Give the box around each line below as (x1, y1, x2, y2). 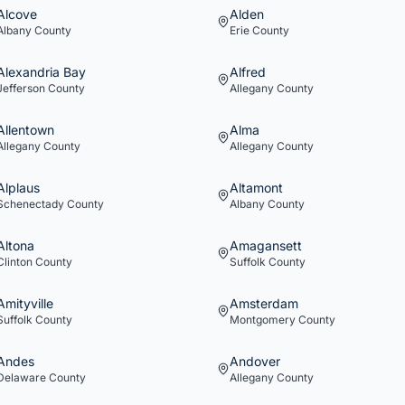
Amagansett (230, 238, 302, 253)
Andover (230, 353, 280, 369)
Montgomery (230, 313, 296, 326)
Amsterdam (230, 296, 298, 311)
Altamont (230, 180, 283, 195)
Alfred (230, 64, 266, 80)
